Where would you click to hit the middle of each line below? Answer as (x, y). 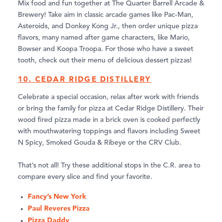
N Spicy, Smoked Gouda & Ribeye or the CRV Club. (100, 142)
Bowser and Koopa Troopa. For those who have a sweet (106, 49)
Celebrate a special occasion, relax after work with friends (108, 97)
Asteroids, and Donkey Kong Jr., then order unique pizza (108, 26)
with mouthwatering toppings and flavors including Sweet (109, 131)
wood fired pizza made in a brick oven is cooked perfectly (109, 120)
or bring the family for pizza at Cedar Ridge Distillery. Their (111, 108)
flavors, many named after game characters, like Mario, (104, 37)
